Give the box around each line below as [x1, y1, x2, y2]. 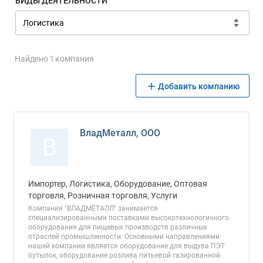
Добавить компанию [158, 82, 240, 91]
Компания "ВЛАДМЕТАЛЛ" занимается [28, 204, 158, 213]
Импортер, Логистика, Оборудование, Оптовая [28, 179, 207, 188]
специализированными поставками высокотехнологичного [28, 214, 229, 222]
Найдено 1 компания [15, 54, 94, 63]
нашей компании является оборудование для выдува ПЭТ [28, 242, 225, 250]
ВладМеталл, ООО [80, 127, 160, 139]
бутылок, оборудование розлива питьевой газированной [28, 251, 220, 259]
